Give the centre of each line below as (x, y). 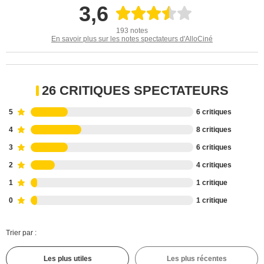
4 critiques (214, 165)
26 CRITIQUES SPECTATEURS (135, 90)
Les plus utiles (67, 259)
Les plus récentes (197, 259)
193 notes (132, 31)
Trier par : (21, 233)
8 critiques (214, 130)
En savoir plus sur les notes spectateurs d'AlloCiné (132, 39)
